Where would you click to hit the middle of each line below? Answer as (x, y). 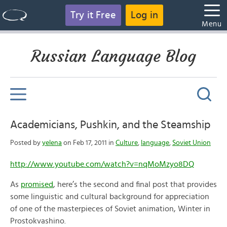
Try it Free (93, 15)
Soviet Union (192, 143)
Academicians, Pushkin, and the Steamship (110, 125)
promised (37, 184)
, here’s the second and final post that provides (135, 184)
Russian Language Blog (113, 56)
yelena (52, 143)
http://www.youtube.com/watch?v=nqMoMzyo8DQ (102, 164)
